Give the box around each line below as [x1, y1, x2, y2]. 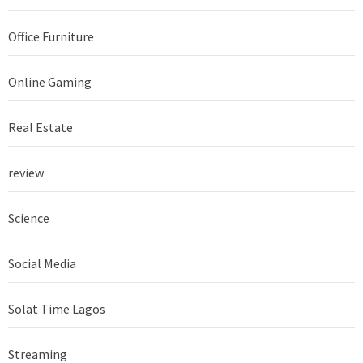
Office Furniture [8, 28, 94, 45]
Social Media [8, 254, 76, 271]
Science [8, 209, 49, 226]
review [8, 164, 44, 181]
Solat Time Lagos [8, 300, 105, 317]
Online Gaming [8, 73, 92, 90]
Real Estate [8, 118, 73, 135]
